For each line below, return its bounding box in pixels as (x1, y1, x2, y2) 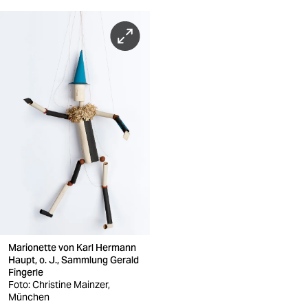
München (8, 291, 49, 304)
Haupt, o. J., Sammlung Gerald (8, 254, 139, 267)
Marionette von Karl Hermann (8, 241, 136, 254)
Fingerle (8, 266, 45, 279)
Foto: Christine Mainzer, (8, 278, 110, 291)
